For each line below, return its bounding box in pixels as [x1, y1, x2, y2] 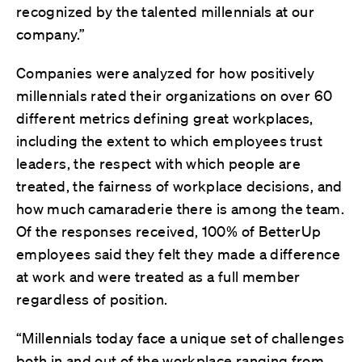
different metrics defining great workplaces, [16, 108, 314, 127]
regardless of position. [16, 289, 168, 308]
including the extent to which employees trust [16, 131, 323, 149]
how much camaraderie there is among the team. [16, 199, 345, 217]
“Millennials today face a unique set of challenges [16, 328, 344, 347]
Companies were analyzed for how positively [16, 63, 315, 82]
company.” [16, 24, 92, 43]
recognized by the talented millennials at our [16, 2, 315, 20]
